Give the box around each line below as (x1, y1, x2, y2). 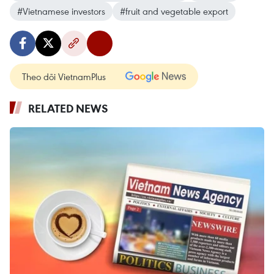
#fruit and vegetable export (120, 5, 228, 18)
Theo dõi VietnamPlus (22, 70, 106, 83)
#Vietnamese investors (17, 5, 105, 18)
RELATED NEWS (28, 101, 108, 116)
